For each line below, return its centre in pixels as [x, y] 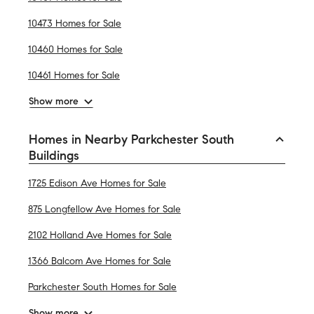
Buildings [54, 155]
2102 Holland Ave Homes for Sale [100, 235]
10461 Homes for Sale [74, 75]
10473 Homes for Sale [75, 23]
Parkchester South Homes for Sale [102, 287]
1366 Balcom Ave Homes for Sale [100, 261]
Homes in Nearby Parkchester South [131, 139]
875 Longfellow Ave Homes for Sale [104, 209]
